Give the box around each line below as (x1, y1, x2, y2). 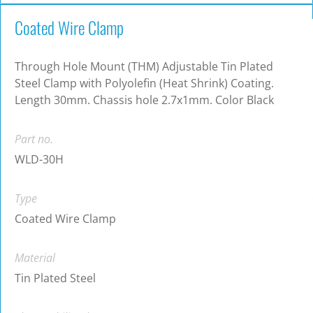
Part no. (15, 131, 53, 147)
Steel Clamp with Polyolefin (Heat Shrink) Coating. (15, 75, 274, 92)
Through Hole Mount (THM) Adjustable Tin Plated (15, 59, 273, 75)
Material (15, 250, 55, 266)
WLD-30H (15, 152, 64, 168)
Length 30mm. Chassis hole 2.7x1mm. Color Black (15, 92, 274, 108)
